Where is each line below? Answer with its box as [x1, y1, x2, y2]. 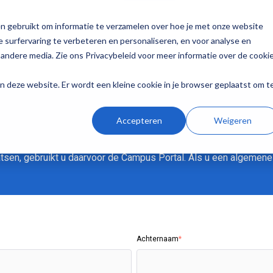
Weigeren [214, 115, 252, 126]
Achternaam [136, 235, 179, 243]
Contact [133, 34, 165, 45]
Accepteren [116, 115, 162, 126]
